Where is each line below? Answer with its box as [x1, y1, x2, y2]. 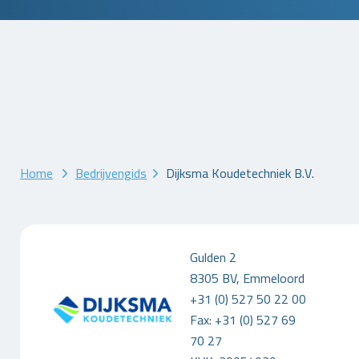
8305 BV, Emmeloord [189, 266, 305, 291]
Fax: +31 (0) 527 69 [189, 308, 296, 333]
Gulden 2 [189, 245, 236, 270]
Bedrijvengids [75, 161, 147, 185]
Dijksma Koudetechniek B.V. [166, 161, 314, 185]
